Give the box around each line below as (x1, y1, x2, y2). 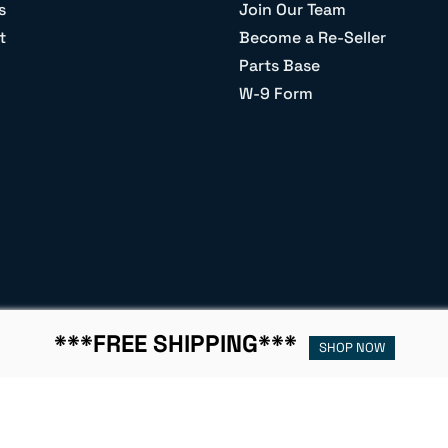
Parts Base (239, 55, 320, 77)
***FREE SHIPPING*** (53, 328, 297, 359)
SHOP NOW (318, 339, 385, 357)
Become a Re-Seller (239, 27, 386, 49)
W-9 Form (239, 83, 313, 105)
